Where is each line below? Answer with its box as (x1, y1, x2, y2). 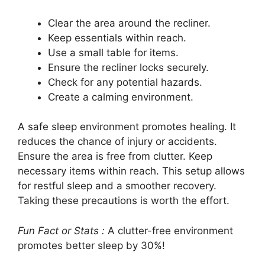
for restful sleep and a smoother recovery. (18, 180, 216, 192)
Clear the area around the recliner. (48, 17, 211, 29)
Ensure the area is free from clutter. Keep (18, 150, 212, 163)
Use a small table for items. (48, 46, 179, 59)
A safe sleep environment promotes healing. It (18, 121, 236, 133)
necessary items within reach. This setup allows (18, 165, 245, 177)
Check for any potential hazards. (48, 76, 202, 88)
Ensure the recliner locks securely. (48, 61, 209, 73)
